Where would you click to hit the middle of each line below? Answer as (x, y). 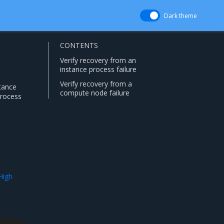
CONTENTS (79, 45)
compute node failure (95, 92)
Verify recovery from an (98, 60)
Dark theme (180, 16)
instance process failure (98, 69)
